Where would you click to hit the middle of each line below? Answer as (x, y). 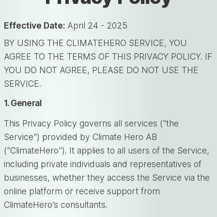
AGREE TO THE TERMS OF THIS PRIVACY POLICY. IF (108, 56)
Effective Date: (34, 25)
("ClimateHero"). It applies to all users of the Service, (107, 150)
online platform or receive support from (82, 191)
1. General (23, 103)
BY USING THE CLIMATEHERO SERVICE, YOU (95, 43)
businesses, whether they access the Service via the (107, 177)
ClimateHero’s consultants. (56, 204)
